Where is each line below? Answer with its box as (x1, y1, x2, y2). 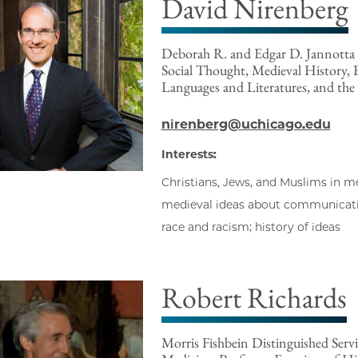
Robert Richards (161, 279, 347, 317)
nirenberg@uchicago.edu (161, 117, 331, 133)
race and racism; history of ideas (161, 220, 340, 235)
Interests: (161, 147, 217, 162)
